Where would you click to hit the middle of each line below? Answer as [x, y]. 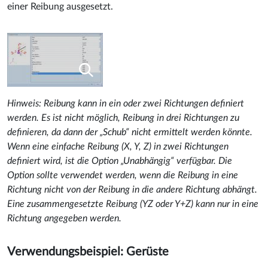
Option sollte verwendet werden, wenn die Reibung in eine [123, 175]
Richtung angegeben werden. [64, 218]
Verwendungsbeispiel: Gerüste [88, 252]
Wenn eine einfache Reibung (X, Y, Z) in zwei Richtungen [118, 146]
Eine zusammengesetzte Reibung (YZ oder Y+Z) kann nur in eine [133, 204]
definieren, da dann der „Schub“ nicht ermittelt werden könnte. [130, 132]
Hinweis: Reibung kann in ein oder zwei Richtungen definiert [126, 103]
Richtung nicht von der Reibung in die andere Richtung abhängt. [132, 189]
